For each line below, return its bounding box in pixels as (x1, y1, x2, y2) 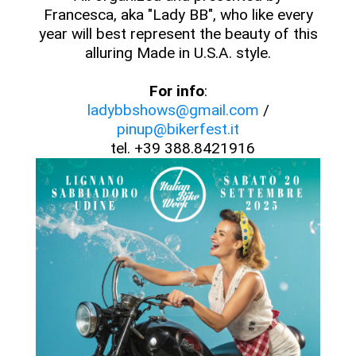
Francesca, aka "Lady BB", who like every (43, 6, 313, 24)
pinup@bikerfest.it (117, 120, 239, 138)
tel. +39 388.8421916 (101, 139, 255, 157)
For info (149, 82, 204, 100)
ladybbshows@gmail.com (87, 101, 259, 119)
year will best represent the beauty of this (38, 25, 318, 43)
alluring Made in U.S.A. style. (85, 44, 271, 62)
